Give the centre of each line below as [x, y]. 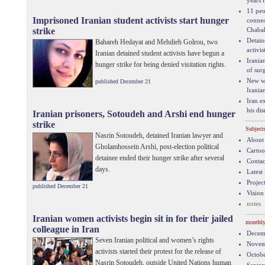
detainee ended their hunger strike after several [159, 158]
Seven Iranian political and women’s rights [154, 240]
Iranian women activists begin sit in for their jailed [132, 219]
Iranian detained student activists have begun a [159, 53]
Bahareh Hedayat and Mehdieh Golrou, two [156, 42]
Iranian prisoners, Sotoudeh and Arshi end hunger [134, 114]
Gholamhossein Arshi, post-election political [157, 147]
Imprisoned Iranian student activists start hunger [130, 20]
